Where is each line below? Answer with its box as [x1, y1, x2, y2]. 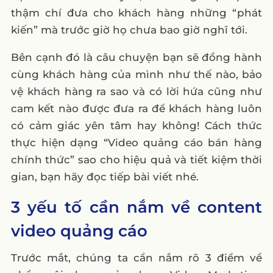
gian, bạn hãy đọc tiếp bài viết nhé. [10, 170, 199, 183]
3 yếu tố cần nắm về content [10, 197, 263, 217]
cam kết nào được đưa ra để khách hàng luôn [10, 102, 263, 115]
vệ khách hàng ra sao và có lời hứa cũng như [10, 85, 263, 97]
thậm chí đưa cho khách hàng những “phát [10, 6, 263, 19]
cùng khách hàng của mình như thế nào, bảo [10, 68, 263, 80]
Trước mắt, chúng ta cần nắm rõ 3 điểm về [10, 251, 263, 264]
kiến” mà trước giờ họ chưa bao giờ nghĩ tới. [10, 23, 247, 36]
